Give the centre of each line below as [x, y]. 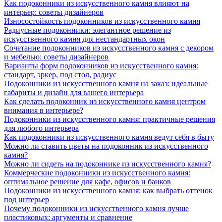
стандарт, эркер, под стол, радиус [60, 75]
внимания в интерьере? [44, 111]
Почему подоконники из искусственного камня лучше [96, 209]
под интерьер [27, 200]
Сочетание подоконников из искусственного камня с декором [109, 48]
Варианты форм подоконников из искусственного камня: [101, 66]
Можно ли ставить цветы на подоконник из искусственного [106, 146]
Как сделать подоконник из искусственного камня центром [105, 102]
